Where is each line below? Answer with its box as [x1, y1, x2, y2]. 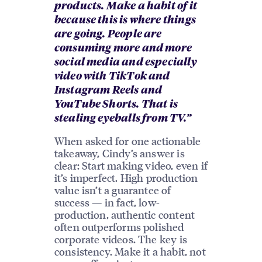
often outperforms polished [54, 220, 184, 234]
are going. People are [54, 29, 162, 40]
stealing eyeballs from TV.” [54, 113, 191, 124]
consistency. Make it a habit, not [54, 244, 206, 258]
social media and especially [54, 57, 197, 68]
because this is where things [54, 15, 196, 26]
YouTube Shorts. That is [54, 99, 178, 110]
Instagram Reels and [54, 85, 163, 96]
